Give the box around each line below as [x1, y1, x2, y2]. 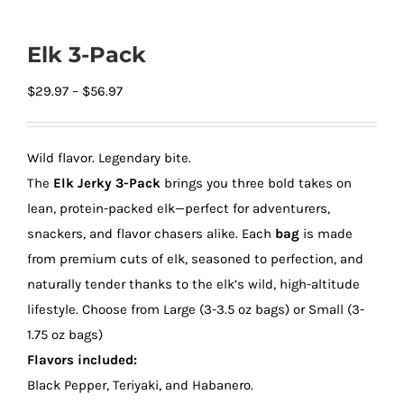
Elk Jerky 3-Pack [53, 175, 161, 191]
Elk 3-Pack [27, 41, 146, 68]
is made [299, 225, 353, 242]
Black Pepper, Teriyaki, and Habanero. [27, 377, 253, 393]
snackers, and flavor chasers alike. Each [27, 225, 271, 242]
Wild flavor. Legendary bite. [27, 150, 191, 166]
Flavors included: [27, 352, 137, 368]
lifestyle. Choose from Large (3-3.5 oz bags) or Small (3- [27, 301, 364, 317]
